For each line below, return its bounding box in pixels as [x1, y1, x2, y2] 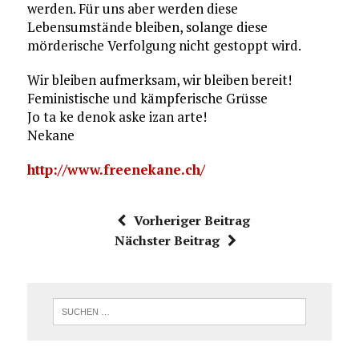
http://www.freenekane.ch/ [26, 160, 205, 179]
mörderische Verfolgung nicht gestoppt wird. [26, 36, 301, 55]
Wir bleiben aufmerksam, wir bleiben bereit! [26, 71, 292, 90]
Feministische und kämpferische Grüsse [26, 89, 268, 108]
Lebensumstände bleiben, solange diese [26, 18, 268, 37]
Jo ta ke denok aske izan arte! [26, 107, 207, 127]
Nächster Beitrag [114, 232, 220, 250]
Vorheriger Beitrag [133, 212, 250, 230]
